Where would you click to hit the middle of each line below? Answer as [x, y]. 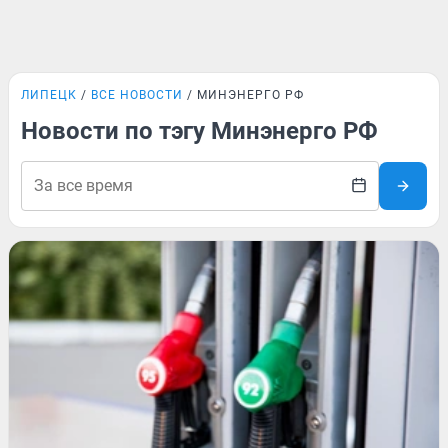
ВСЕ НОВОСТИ [137, 95]
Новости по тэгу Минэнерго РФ [199, 131]
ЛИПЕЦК [49, 95]
